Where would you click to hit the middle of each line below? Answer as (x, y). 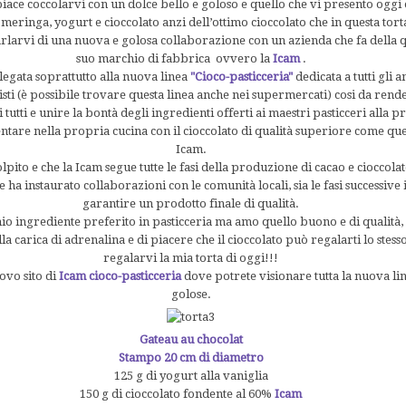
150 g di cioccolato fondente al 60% (178, 393)
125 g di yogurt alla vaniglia (191, 375)
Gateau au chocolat (191, 339)
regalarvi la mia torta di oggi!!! (191, 257)
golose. (191, 294)
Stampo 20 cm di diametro (191, 357)
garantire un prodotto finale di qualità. (191, 203)
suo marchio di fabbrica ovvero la (174, 58)
